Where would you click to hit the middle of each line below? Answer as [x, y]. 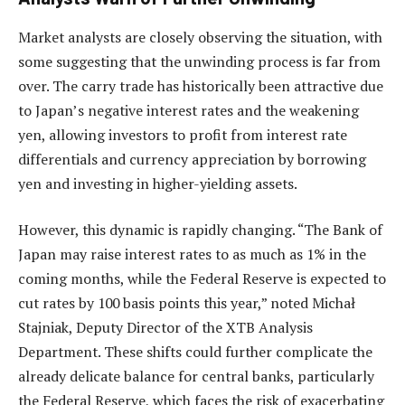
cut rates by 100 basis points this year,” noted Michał [187, 303]
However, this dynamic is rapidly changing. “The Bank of [200, 230]
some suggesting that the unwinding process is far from [199, 61]
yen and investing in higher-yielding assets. [158, 183]
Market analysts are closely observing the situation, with [200, 37]
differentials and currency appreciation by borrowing [192, 159]
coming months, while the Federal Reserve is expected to [202, 279]
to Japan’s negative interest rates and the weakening [188, 110]
